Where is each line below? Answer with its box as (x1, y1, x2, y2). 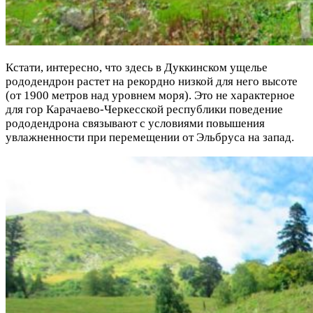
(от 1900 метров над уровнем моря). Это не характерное (6, 88, 295, 102)
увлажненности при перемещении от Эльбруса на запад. (6, 130, 294, 144)
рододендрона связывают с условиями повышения (6, 116, 265, 130)
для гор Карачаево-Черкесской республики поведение (6, 102, 283, 116)
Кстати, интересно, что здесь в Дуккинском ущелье (6, 60, 268, 74)
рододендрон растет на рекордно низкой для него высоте (6, 74, 298, 88)
